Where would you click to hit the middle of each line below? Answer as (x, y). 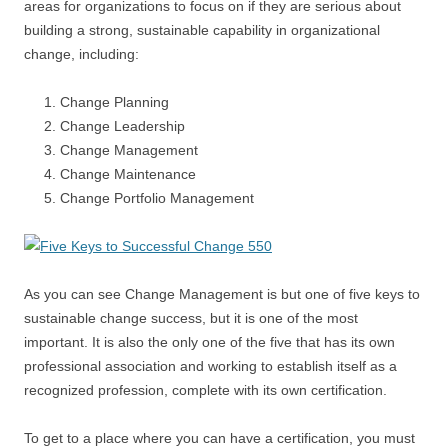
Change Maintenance (128, 173)
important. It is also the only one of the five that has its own (209, 341)
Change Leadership (122, 125)
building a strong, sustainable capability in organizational (202, 29)
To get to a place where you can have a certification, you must (219, 437)
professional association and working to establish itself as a (210, 365)
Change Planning (114, 101)
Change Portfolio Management (157, 197)
